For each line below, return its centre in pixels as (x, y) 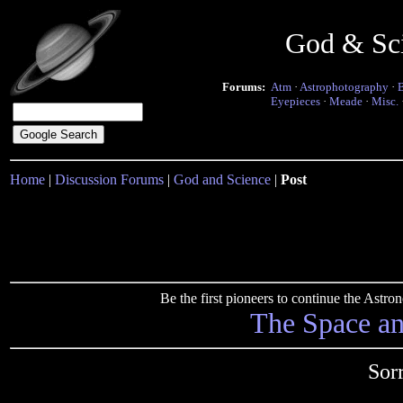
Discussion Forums (109, 179)
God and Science (222, 179)
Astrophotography (344, 87)
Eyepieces (296, 101)
